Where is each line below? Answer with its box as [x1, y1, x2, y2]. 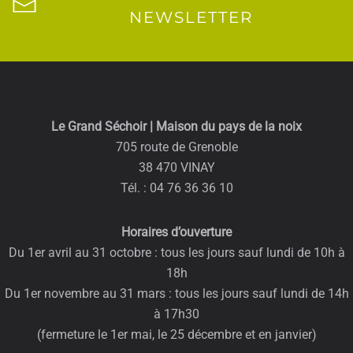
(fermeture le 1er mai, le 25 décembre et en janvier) [36, 327, 317, 342]
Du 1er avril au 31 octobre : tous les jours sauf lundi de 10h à [8, 245, 345, 260]
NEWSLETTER [128, 8, 253, 27]
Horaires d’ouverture [121, 225, 232, 240]
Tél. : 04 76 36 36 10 [120, 180, 233, 195]
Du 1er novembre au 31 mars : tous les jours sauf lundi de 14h [4, 286, 349, 301]
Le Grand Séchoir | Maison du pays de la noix [51, 119, 302, 134]
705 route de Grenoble [115, 139, 238, 154]
